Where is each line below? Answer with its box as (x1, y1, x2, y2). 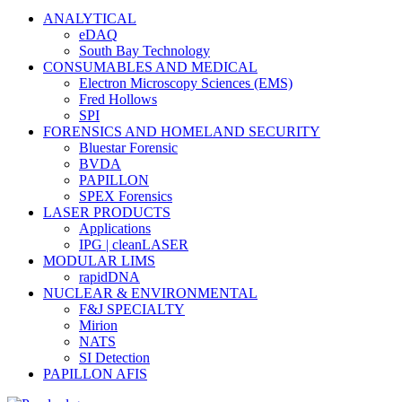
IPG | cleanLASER (79, 237, 188, 253)
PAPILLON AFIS (43, 366, 147, 382)
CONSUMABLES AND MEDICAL (43, 59, 258, 75)
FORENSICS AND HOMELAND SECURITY (43, 124, 320, 140)
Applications (79, 221, 151, 237)
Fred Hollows (79, 92, 157, 108)
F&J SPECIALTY (79, 301, 185, 318)
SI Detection (79, 350, 150, 366)
